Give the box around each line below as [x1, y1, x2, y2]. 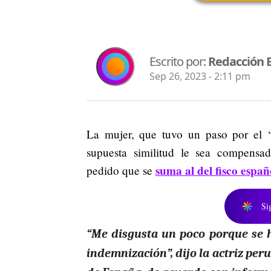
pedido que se [87, 162, 155, 178]
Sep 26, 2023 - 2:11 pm [149, 70, 250, 83]
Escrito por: [149, 53, 208, 70]
